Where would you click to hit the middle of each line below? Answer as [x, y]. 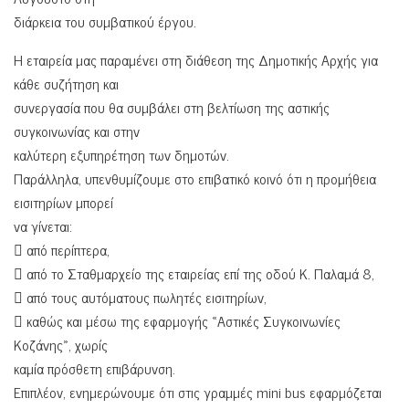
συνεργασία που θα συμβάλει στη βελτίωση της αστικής [172, 106]
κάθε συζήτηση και [66, 83]
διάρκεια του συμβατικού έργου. [105, 21]
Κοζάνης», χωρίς [61, 344]
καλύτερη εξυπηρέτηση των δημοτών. [121, 154]
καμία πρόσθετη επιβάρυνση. [94, 367]
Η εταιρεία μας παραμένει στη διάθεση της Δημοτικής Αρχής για [196, 59]
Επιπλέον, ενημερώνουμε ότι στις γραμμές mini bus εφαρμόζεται [198, 391]
